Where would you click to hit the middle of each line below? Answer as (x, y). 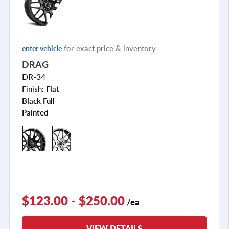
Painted (35, 112)
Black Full (38, 100)
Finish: (34, 88)
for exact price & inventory (109, 48)
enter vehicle (42, 48)
